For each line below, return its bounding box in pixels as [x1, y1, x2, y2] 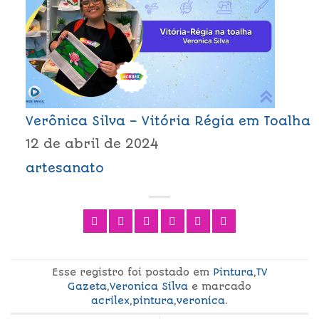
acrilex [91, 294, 130, 306]
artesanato [25, 161, 104, 176]
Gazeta [68, 280, 107, 292]
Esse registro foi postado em [52, 266, 213, 278]
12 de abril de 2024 [25, 136, 159, 151]
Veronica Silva [110, 280, 188, 292]
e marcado [188, 280, 251, 292]
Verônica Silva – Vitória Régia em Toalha [25, 114, 310, 129]
